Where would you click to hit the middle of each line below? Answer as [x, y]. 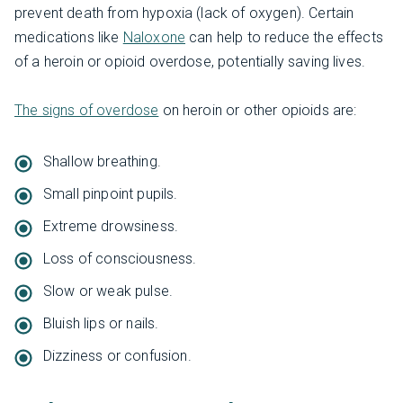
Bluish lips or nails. [101, 323]
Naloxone [154, 37]
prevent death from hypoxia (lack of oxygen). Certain [184, 13]
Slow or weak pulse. [108, 291]
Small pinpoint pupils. [111, 193]
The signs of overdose [87, 110]
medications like [69, 37]
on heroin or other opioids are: [258, 110]
